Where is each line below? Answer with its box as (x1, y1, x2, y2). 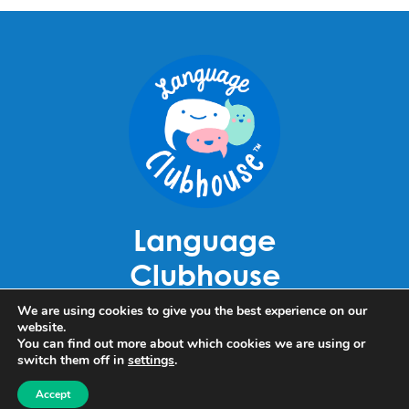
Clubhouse (129, 256, 280, 292)
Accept (36, 387, 70, 402)
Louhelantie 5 (157, 300, 252, 320)
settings (128, 351, 174, 369)
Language (133, 221, 276, 257)
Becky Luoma (157, 359, 252, 378)
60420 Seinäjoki (150, 322, 259, 341)
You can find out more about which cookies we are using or (17, 335, 365, 352)
